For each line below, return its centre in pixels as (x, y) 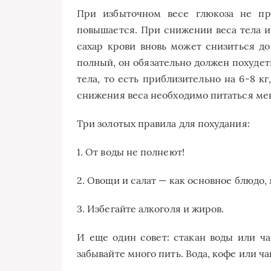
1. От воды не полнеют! (131, 152)
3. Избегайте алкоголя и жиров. (151, 209)
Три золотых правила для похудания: (163, 123)
